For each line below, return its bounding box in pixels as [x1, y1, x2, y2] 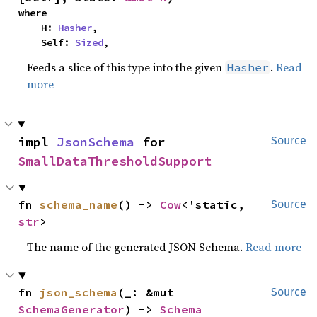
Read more [246, 239, 302, 255]
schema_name [40, 197, 118, 212]
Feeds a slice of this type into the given [27, 59, 226, 75]
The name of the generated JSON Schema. [27, 239, 246, 255]
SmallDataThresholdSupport [18, 153, 212, 169]
